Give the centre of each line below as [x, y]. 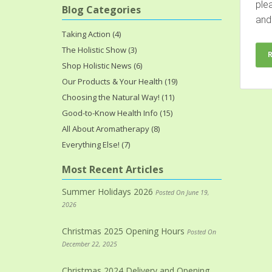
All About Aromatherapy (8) [111, 128]
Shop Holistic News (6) [102, 65]
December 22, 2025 [90, 244]
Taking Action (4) [91, 34]
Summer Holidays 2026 [109, 191]
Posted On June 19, [182, 192]
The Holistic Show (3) [99, 49]
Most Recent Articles [113, 169]
